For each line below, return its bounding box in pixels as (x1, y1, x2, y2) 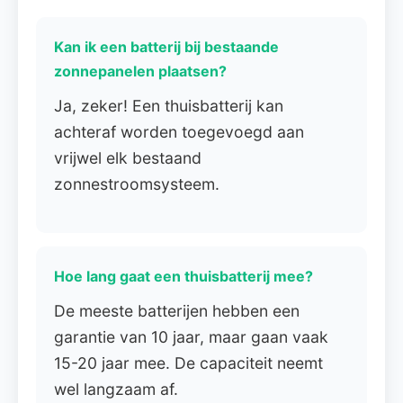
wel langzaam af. (54, 380, 178, 399)
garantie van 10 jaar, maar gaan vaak (54, 327, 328, 346)
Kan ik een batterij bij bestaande (54, 38, 279, 56)
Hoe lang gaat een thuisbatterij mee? (54, 267, 313, 285)
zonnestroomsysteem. (54, 175, 219, 193)
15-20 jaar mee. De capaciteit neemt (54, 354, 323, 372)
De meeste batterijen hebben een (54, 301, 300, 320)
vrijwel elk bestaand (54, 148, 201, 167)
